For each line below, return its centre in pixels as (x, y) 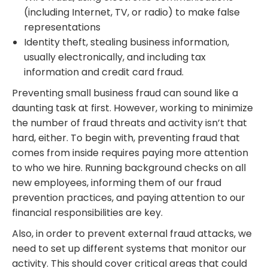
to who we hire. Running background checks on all (129, 168)
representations (62, 28)
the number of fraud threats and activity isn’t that (130, 123)
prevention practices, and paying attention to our (129, 198)
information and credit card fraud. (104, 72)
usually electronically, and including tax (115, 57)
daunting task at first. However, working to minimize (133, 108)
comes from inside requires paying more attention (130, 153)
